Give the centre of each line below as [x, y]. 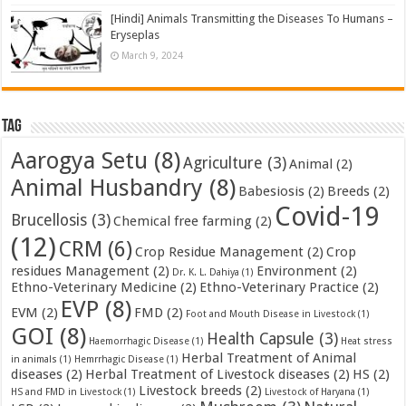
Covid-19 [327, 217]
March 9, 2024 [153, 56]
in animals [34, 360]
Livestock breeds [191, 391]
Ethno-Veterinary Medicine [94, 288]
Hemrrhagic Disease [120, 360]
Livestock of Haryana [310, 392]
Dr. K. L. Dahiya [206, 273]
